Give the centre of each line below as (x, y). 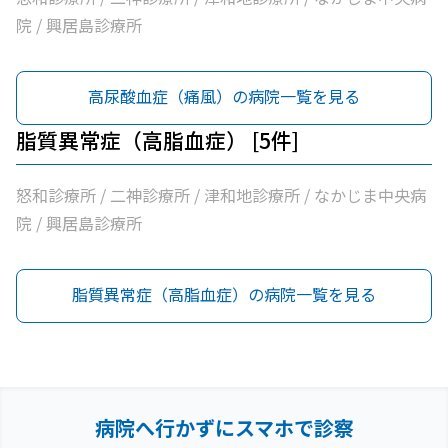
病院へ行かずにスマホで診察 (224, 427)
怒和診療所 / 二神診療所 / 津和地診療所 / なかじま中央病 (221, 195)
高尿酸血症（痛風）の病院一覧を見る (224, 96)
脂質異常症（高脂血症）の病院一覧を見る (224, 294)
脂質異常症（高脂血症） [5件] (157, 140)
